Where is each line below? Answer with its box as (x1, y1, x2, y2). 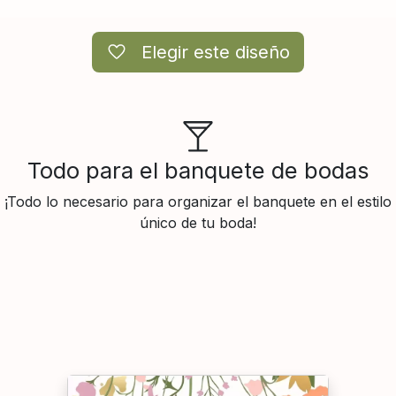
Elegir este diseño (141, 42, 290, 64)
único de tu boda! (140, 214, 256, 232)
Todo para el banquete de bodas (27, 156, 369, 185)
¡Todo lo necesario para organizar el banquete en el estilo (4, 193, 392, 211)
